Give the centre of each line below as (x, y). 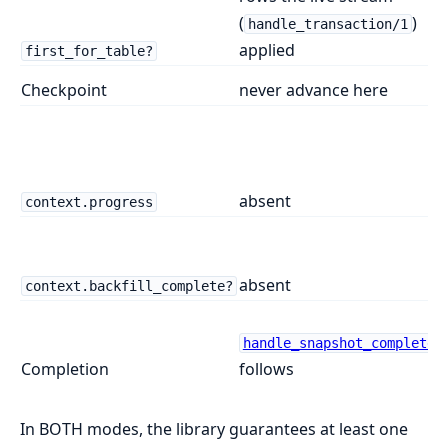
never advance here (313, 90)
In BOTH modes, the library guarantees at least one (214, 429)
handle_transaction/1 (327, 24)
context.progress (88, 202)
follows (266, 369)
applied (267, 50)
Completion (65, 369)
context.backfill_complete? (128, 286)
